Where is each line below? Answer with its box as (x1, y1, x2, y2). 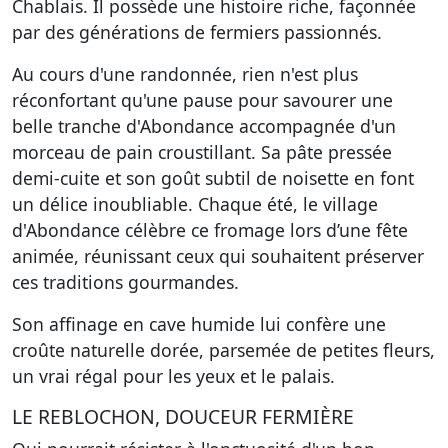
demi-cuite (12, 166, 100, 190)
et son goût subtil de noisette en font (100, 166, 414, 190)
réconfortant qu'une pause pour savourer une (12, 88, 393, 112)
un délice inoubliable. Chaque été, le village (12, 192, 378, 216)
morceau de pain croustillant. (12, 140, 261, 164)
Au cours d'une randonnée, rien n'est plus (12, 62, 358, 86)
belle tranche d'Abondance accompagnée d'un (12, 114, 396, 138)
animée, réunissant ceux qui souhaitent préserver (12, 244, 424, 268)
